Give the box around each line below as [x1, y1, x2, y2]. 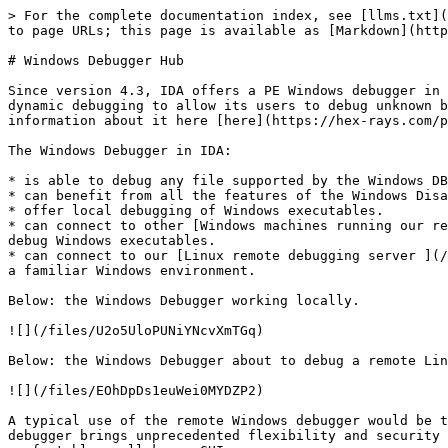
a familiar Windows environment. [8, 263, 256, 278]
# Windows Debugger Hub [8, 53, 184, 68]
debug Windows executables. [8, 233, 216, 248]
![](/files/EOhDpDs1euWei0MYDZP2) [8, 383, 264, 398]
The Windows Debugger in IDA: [8, 143, 232, 158]
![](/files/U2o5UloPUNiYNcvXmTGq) [8, 323, 264, 338]
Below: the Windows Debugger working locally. [8, 293, 360, 308]
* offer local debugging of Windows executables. [8, 203, 384, 218]
